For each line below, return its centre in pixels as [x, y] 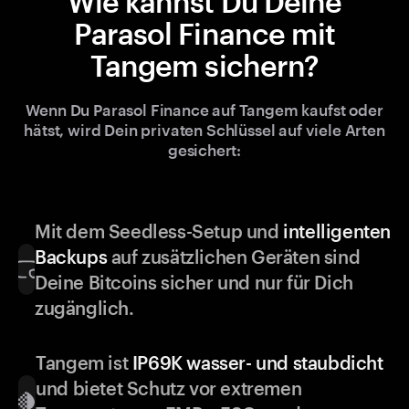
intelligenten [337, 231]
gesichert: [204, 150]
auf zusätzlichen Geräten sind [234, 257]
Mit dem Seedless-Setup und [159, 231]
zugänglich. [84, 308]
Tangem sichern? [204, 66]
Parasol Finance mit [204, 34]
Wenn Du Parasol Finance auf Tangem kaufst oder [204, 110]
